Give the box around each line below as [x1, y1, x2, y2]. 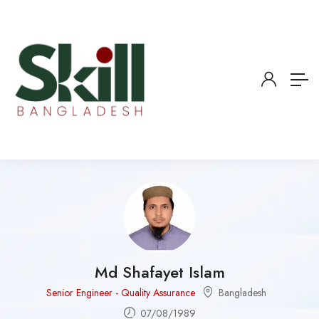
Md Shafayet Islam [94, 261, 225, 283]
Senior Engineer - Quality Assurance [46, 285, 195, 300]
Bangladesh [218, 286, 266, 300]
